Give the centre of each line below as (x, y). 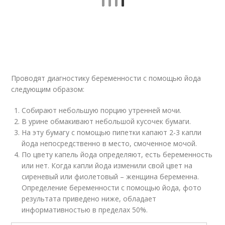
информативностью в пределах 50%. (85, 210)
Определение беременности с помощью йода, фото (112, 188)
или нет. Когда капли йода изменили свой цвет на (107, 165)
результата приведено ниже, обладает (89, 199)
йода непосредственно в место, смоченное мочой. (109, 143)
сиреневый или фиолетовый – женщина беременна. (110, 177)
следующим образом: (48, 89)
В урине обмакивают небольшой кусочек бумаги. (106, 121)
